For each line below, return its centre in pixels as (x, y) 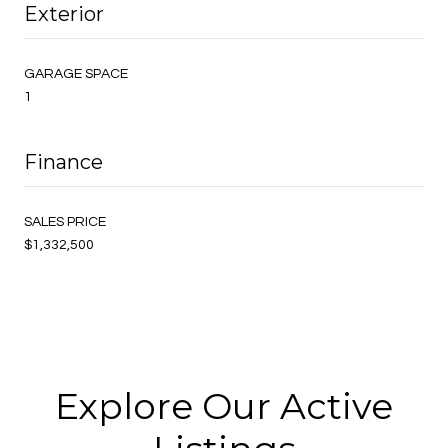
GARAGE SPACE (76, 73)
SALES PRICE (65, 221)
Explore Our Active (224, 405)
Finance (63, 161)
